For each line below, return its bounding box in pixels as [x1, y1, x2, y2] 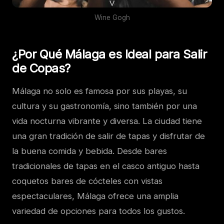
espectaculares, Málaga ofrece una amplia [12, 191, 178, 201]
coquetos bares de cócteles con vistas [12, 176, 162, 186]
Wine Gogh [94, 13, 130, 22]
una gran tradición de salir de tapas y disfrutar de [12, 131, 205, 141]
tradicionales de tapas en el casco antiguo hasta [12, 161, 199, 171]
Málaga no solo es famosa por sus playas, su [12, 86, 187, 96]
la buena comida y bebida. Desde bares [12, 146, 167, 156]
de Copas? [12, 61, 70, 76]
